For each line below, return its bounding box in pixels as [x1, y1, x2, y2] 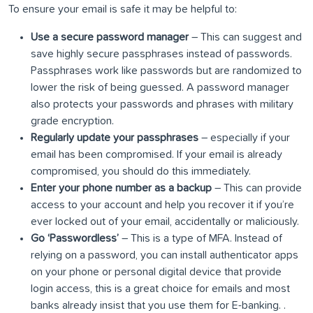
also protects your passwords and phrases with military [31, 99, 293, 110]
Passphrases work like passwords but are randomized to [31, 65, 302, 77]
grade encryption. [31, 115, 114, 127]
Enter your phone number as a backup [31, 182, 212, 194]
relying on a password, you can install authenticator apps [31, 249, 298, 261]
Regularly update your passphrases [31, 132, 198, 144]
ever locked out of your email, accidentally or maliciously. [31, 216, 299, 228]
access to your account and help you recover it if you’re [31, 199, 294, 211]
